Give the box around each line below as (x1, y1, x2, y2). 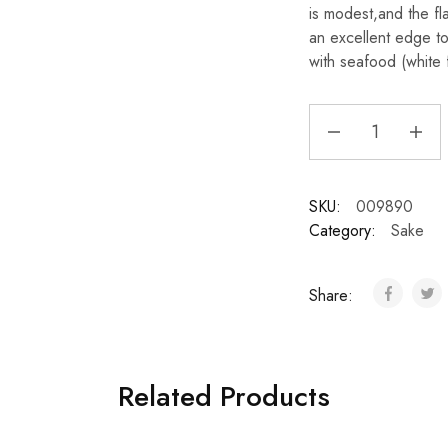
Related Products (118, 376, 330, 417)
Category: (308, 219, 376, 242)
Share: (308, 284, 358, 307)
